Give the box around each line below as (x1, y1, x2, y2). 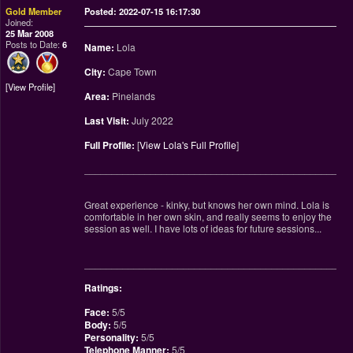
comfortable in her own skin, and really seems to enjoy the (84, 210, 332, 223)
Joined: (6, 16, 33, 28)
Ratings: (84, 281, 122, 295)
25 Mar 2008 (6, 27, 54, 39)
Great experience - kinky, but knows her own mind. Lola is (84, 198, 329, 211)
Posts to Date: (6, 38, 62, 50)
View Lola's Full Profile (139, 138, 236, 151)
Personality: (84, 330, 139, 344)
